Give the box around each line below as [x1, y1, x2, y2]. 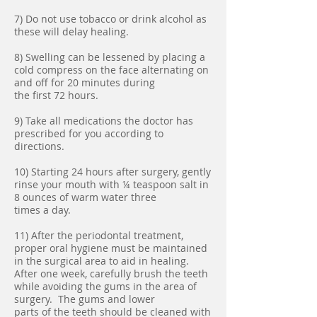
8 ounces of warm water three [14, 190, 156, 204]
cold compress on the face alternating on [14, 63, 209, 76]
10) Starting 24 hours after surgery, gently [14, 165, 211, 178]
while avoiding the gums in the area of [14, 279, 197, 293]
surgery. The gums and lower [14, 292, 155, 306]
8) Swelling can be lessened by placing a [14, 50, 205, 64]
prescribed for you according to [14, 127, 163, 140]
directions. [14, 139, 64, 153]
